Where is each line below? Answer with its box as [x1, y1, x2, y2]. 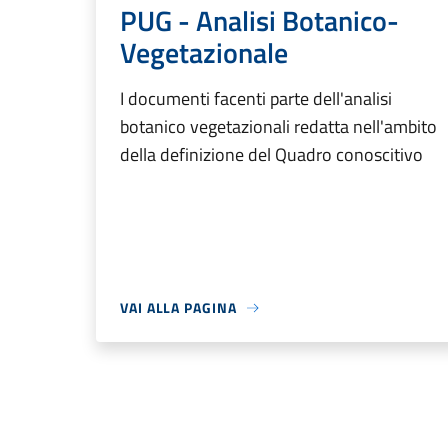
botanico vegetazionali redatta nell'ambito [120, 113, 437, 141]
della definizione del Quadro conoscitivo [120, 141, 423, 169]
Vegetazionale [120, 31, 288, 75]
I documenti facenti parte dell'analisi [120, 85, 392, 113]
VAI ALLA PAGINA [120, 297, 237, 319]
